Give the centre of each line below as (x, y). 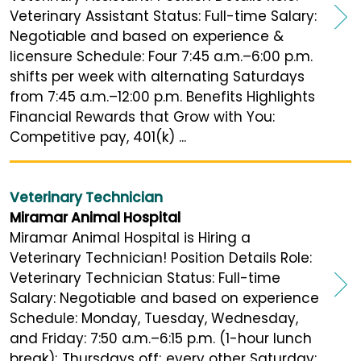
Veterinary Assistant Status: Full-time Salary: (163, 17)
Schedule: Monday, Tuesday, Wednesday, (154, 319)
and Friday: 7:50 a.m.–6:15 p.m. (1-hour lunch (161, 339)
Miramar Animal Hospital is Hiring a (130, 238)
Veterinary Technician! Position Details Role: (161, 258)
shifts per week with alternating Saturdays (157, 77)
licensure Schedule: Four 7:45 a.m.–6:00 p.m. (161, 57)
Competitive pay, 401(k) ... (98, 137)
